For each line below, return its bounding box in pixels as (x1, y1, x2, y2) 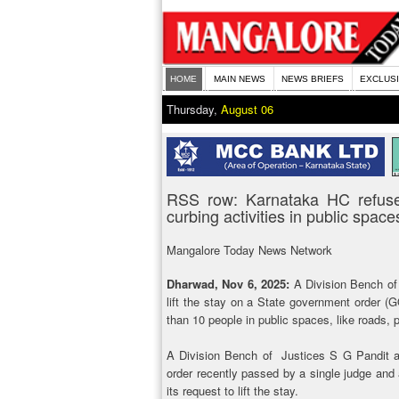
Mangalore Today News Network (167, 241, 332, 258)
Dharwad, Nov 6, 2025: (167, 275, 290, 292)
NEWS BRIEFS (281, 74, 344, 84)
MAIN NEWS (213, 74, 265, 84)
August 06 (221, 101, 273, 118)
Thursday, (167, 101, 221, 118)
